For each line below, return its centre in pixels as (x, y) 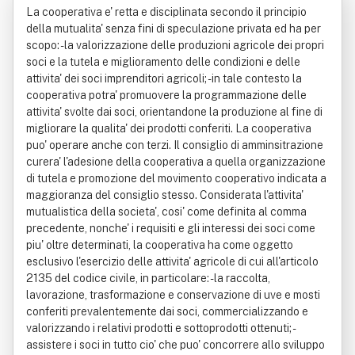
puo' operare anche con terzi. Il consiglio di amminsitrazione (175, 145)
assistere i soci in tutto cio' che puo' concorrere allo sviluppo (176, 345)
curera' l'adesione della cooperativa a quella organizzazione (176, 162)
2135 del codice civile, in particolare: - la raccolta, (148, 278)
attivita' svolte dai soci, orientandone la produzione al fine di (174, 112)
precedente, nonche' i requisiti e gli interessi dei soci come (171, 228)
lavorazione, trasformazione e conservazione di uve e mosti (173, 295)
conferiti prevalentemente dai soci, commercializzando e (167, 311)
